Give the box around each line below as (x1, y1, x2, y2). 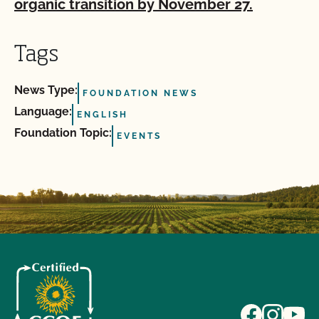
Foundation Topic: (14, 126, 112, 140)
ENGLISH (77, 110, 128, 120)
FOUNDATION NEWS (83, 88, 198, 99)
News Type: (14, 83, 78, 98)
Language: (14, 105, 72, 119)
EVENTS (117, 131, 162, 142)
